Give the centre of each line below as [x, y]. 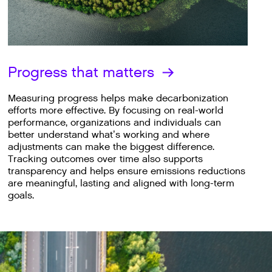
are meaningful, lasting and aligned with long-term [121, 183]
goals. [21, 195]
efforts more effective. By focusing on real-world [116, 110]
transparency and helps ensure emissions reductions [127, 171]
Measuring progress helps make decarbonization [118, 98]
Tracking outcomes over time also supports [106, 159]
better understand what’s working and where [109, 135]
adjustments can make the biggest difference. [111, 147]
